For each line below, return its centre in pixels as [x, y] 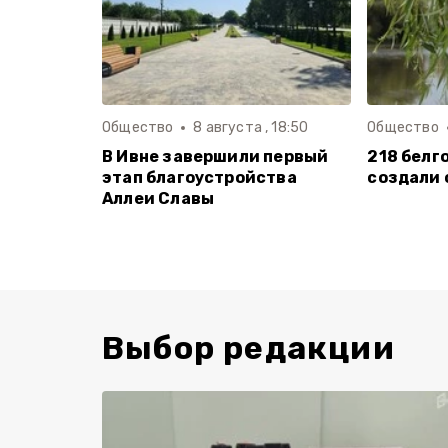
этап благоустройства [199, 177]
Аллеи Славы [158, 198]
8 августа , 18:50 [251, 127]
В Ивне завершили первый [215, 156]
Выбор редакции [248, 348]
